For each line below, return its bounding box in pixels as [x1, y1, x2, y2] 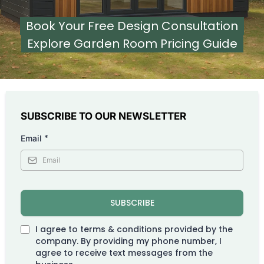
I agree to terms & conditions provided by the [35, 223, 233, 235]
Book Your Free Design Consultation [26, 17, 238, 34]
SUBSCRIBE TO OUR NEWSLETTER [21, 110, 186, 122]
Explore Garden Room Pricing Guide [27, 35, 237, 52]
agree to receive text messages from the [35, 246, 213, 259]
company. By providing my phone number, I [35, 235, 222, 247]
